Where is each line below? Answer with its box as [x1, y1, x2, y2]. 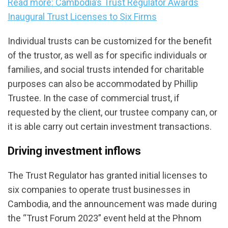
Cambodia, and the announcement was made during [8, 198, 217, 210]
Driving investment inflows [8, 145, 141, 158]
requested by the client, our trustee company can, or [8, 107, 217, 118]
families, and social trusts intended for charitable [8, 64, 204, 75]
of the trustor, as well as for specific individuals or [8, 50, 207, 61]
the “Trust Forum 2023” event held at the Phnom [8, 213, 202, 224]
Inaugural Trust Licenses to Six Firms [8, 11, 157, 22]
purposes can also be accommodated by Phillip [8, 78, 198, 90]
